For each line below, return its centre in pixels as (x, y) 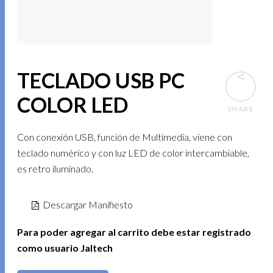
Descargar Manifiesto (86, 204)
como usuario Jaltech (65, 248)
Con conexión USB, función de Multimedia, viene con (125, 137)
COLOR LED (73, 105)
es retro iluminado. (55, 168)
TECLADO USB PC (101, 80)
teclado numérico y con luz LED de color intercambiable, (133, 153)
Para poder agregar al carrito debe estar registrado (134, 232)
